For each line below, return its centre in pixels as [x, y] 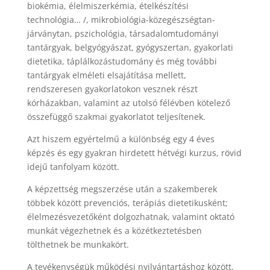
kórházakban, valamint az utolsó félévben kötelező [128, 103]
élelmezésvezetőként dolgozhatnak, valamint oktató [130, 217]
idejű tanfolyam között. [73, 167]
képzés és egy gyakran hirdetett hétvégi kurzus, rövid [134, 153]
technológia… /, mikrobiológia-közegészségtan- [121, 20]
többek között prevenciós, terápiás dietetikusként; [127, 203]
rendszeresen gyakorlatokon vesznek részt [112, 89]
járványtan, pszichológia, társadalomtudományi [123, 34]
